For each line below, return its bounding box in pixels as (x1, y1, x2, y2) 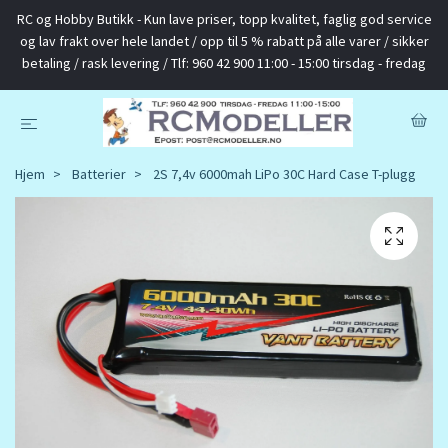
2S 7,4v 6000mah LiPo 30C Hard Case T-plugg (150, 165, 416, 184)
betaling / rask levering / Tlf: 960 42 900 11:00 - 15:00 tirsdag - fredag (22, 54, 426, 72)
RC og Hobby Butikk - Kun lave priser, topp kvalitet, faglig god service (16, 10, 432, 28)
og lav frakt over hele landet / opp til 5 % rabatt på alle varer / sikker (19, 32, 429, 50)
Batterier (72, 165, 126, 184)
